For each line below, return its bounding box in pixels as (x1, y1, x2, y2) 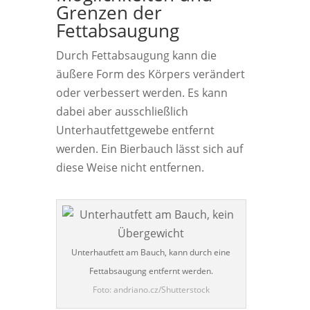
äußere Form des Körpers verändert (55, 66, 245, 82)
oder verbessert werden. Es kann (55, 85, 228, 100)
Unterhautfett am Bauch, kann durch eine (71, 246, 231, 258)
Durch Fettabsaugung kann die (55, 48, 217, 63)
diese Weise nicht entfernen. (55, 160, 204, 175)
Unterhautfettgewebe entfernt (55, 122, 215, 138)
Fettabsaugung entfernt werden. (89, 265, 213, 277)
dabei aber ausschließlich (55, 104, 188, 119)
